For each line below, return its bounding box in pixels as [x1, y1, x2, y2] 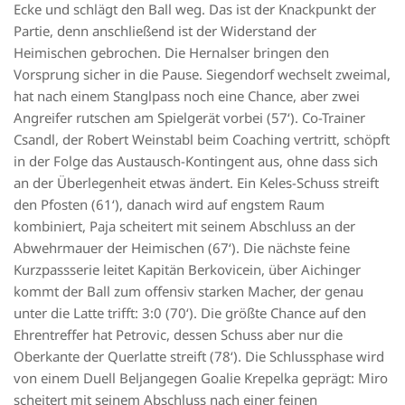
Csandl [14, 129, 55, 148]
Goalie [201, 368, 240, 387]
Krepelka [244, 368, 298, 387]
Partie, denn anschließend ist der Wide [14, 21, 252, 40]
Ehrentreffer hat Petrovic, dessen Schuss [14, 325, 263, 344]
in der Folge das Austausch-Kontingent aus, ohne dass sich [14, 151, 378, 170]
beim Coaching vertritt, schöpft [193, 129, 390, 148]
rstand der [252, 21, 316, 40]
